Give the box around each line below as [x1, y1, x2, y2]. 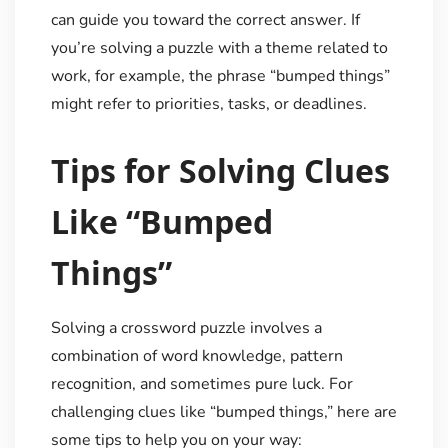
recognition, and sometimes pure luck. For [50, 372, 353, 395]
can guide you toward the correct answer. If [50, 9, 360, 32]
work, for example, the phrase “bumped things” [50, 65, 390, 88]
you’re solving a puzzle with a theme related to [50, 37, 388, 60]
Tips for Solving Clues [50, 148, 390, 192]
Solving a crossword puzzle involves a [50, 316, 322, 339]
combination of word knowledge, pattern [50, 344, 343, 367]
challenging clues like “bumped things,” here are [50, 400, 397, 423]
